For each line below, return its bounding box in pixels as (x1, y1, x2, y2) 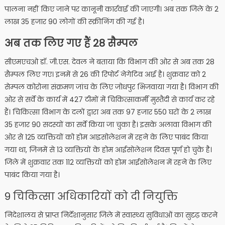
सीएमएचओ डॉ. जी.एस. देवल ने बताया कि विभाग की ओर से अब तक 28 (4, 57, 214, 67)
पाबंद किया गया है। (4, 170, 60, 180)
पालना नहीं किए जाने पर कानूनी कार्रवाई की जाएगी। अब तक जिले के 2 (4, 4, 218, 15)
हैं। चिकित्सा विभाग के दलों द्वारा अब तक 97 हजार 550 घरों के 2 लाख (4, 107, 211, 118)
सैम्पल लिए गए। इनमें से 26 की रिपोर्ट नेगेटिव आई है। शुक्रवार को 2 (4, 69, 206, 80)
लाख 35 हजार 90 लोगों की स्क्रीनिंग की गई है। (4, 17, 144, 27)
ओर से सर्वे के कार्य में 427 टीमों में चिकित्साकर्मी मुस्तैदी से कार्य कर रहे (4, 94, 215, 105)
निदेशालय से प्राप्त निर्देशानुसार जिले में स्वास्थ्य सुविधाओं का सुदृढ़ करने (4, 210, 217, 220)
